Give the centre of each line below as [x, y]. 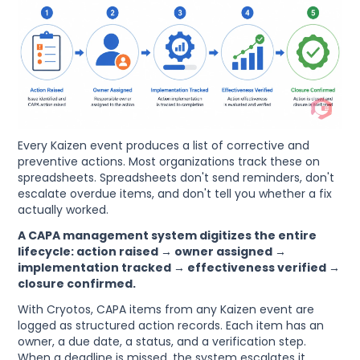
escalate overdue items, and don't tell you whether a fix [175, 194]
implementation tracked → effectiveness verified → [179, 268]
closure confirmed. [77, 284]
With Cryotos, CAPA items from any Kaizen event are [166, 310]
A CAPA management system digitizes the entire [168, 236]
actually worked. [63, 210]
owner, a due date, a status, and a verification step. [162, 342]
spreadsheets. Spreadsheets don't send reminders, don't [176, 178]
